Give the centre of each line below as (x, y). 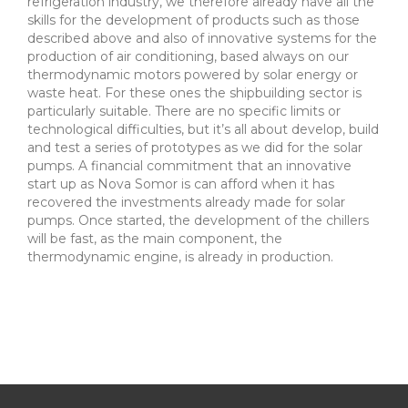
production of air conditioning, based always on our (188, 57)
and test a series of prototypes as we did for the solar (195, 148)
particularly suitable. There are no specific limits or (184, 112)
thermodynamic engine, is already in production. (180, 257)
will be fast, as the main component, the (155, 239)
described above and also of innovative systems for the (202, 39)
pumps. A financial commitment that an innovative (189, 166)
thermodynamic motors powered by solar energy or (193, 75)
